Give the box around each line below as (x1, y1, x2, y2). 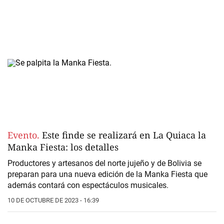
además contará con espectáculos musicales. (7, 180, 168, 190)
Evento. (7, 129, 42, 141)
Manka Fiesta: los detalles (7, 141, 118, 153)
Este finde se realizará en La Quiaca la (42, 129, 206, 141)
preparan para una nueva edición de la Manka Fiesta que (7, 169, 207, 179)
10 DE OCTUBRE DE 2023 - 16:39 (7, 196, 99, 204)
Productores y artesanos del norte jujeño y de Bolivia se (7, 158, 201, 168)
